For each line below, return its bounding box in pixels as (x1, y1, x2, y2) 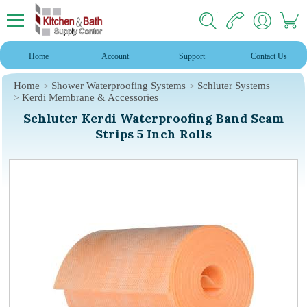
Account (101, 51, 129, 61)
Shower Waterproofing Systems (51, 80, 186, 91)
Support (179, 51, 205, 61)
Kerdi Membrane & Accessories (22, 92, 158, 103)
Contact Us (250, 51, 287, 61)
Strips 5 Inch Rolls (95, 126, 212, 142)
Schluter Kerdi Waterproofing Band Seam (23, 110, 284, 126)
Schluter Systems (197, 80, 270, 91)
